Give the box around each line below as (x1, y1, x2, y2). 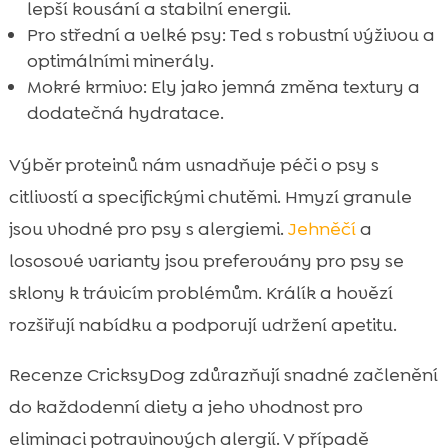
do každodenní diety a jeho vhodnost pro (8, 394, 363, 419)
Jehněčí (287, 216, 356, 241)
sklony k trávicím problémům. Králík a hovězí (8, 280, 393, 305)
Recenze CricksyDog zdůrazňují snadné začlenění (8, 362, 438, 387)
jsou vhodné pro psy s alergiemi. (8, 216, 288, 241)
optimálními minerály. (26, 48, 214, 73)
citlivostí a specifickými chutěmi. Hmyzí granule (8, 184, 412, 209)
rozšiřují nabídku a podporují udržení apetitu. (8, 312, 397, 337)
